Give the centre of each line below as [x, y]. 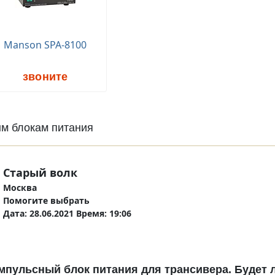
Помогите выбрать [46, 200]
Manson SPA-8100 [45, 45]
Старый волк [40, 172]
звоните [45, 76]
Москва [20, 187]
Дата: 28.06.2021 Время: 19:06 [67, 213]
